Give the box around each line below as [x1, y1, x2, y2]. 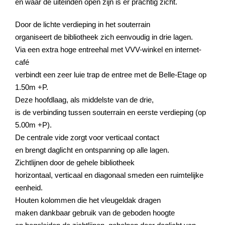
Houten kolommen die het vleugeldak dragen [15, 195, 161, 204]
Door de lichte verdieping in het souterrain [15, 20, 150, 29]
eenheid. [15, 183, 43, 192]
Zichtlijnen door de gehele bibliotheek [15, 158, 135, 167]
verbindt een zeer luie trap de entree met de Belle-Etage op [15, 70, 206, 79]
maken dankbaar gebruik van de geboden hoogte [15, 208, 175, 217]
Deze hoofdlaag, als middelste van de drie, [15, 95, 154, 104]
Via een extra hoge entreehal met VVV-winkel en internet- [15, 45, 201, 54]
